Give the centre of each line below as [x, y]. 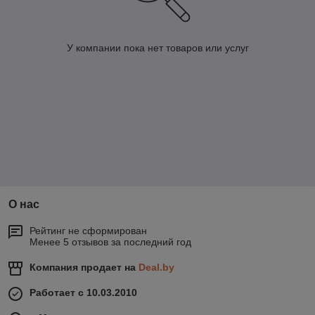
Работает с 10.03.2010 [83, 293]
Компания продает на [84, 268]
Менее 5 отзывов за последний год [110, 242]
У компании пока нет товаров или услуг [157, 48]
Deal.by [156, 268]
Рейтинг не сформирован [88, 231]
